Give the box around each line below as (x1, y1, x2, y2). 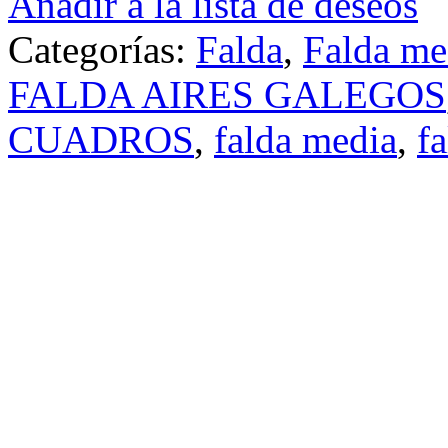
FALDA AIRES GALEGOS (8, 72, 446, 116)
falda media (214, 117, 397, 161)
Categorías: (8, 27, 196, 71)
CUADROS (8, 117, 194, 161)
